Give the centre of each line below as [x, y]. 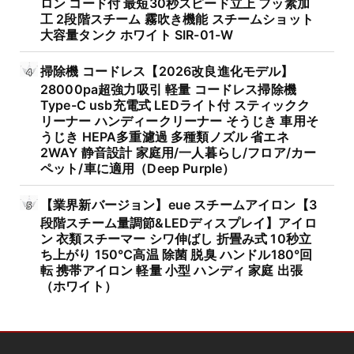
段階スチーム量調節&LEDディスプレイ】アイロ [179, 222]
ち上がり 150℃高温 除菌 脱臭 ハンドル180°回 [177, 254]
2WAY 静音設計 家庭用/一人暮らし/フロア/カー [179, 152]
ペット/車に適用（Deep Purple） [138, 168]
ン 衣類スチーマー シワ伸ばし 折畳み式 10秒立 [176, 238]
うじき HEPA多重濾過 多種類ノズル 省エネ [165, 136]
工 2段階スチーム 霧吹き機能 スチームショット [177, 18]
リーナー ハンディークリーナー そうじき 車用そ [179, 120]
